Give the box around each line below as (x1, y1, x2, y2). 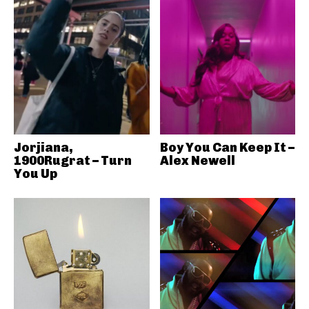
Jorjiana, (14, 140, 73, 155)
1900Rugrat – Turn (14, 153, 132, 168)
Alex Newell (159, 153, 235, 168)
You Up (14, 166, 57, 181)
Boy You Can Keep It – (159, 140, 295, 155)
